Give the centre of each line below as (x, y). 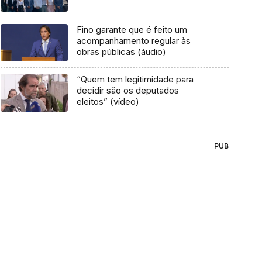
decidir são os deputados (127, 91)
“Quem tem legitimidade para (135, 80)
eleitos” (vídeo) (108, 102)
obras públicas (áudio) (121, 51)
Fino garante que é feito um (132, 29)
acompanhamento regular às (133, 40)
